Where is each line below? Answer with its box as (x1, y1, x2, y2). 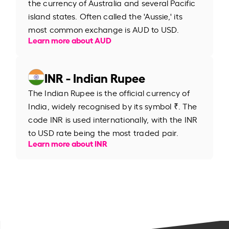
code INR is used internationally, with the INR (28, 113, 198, 125)
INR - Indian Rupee (44, 68, 146, 86)
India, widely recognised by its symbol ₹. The (28, 100, 197, 111)
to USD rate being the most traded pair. (28, 126, 179, 138)
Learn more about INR (28, 136, 108, 149)
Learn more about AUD (28, 33, 112, 45)
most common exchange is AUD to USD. (28, 23, 179, 35)
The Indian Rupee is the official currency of (28, 86, 190, 98)
